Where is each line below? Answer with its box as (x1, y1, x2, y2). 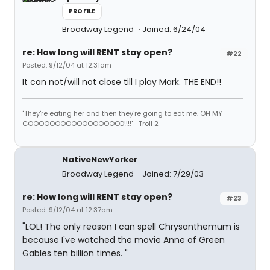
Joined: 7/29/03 (142, 168, 204, 180)
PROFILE (69, 7, 96, 16)
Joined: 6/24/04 (142, 24, 206, 35)
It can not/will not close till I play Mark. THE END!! (22, 76, 221, 88)
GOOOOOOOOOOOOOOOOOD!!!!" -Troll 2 (22, 119, 159, 128)
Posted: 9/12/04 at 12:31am (22, 60, 111, 70)
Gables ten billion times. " (22, 247, 128, 259)
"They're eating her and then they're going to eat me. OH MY (22, 108, 222, 118)
